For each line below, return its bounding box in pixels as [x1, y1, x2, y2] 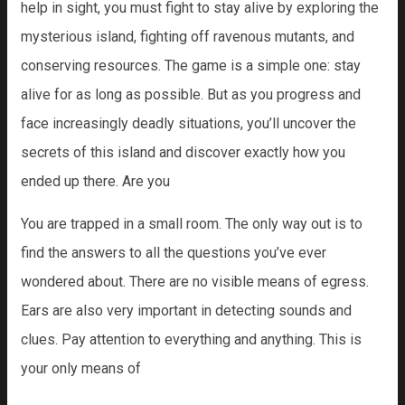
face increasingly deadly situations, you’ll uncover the [21, 115, 356, 132]
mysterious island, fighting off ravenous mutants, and [21, 28, 354, 45]
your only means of [21, 360, 141, 377]
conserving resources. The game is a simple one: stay [21, 57, 361, 74]
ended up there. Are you [21, 173, 170, 190]
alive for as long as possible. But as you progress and [21, 86, 361, 103]
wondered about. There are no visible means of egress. [21, 273, 369, 290]
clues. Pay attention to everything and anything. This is [21, 331, 362, 348]
